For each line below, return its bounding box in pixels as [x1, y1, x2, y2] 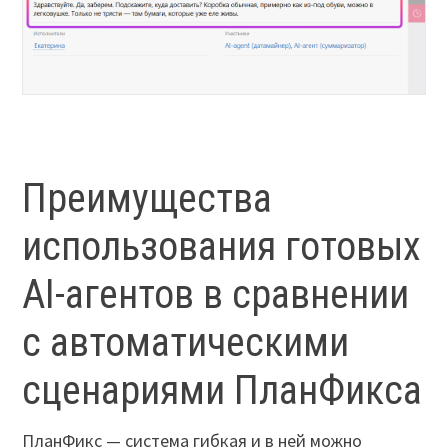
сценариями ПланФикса [22, 367, 423, 415]
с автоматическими [22, 319, 350, 367]
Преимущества [22, 175, 273, 223]
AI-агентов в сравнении [22, 271, 410, 319]
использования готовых [22, 223, 422, 271]
